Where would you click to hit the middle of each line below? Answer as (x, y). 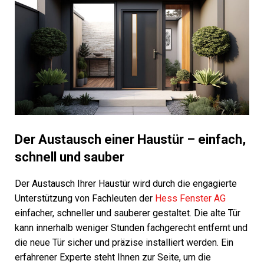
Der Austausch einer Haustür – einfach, (130, 139)
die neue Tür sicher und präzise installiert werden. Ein (124, 242)
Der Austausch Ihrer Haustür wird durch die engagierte (126, 183)
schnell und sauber (70, 157)
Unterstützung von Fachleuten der (85, 198)
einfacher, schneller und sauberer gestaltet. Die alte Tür (128, 213)
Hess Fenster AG (190, 198)
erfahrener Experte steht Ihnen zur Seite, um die (113, 257)
